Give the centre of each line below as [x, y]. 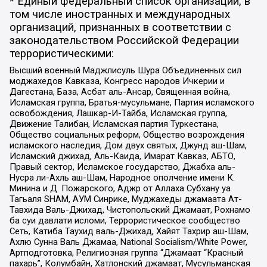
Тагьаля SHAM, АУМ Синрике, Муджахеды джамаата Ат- [125, 199]
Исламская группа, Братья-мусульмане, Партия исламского [132, 102]
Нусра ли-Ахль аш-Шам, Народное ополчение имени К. [122, 177]
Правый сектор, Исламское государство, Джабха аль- [122, 167]
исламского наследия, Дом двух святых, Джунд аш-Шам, [128, 145]
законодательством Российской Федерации [124, 41]
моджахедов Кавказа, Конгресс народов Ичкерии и [117, 81]
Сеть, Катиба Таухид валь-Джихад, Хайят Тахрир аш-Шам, [129, 231]
